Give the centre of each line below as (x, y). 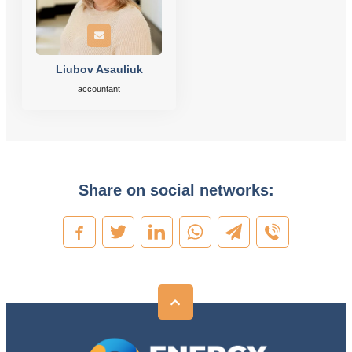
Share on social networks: (176, 189)
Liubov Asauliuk (99, 70)
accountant (99, 89)
